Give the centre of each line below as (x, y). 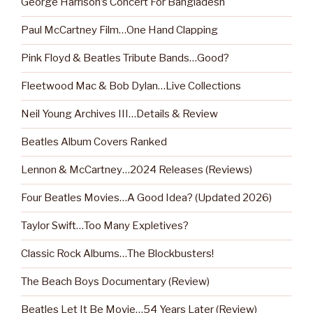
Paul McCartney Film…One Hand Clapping (119, 30)
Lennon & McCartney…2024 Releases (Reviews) (137, 170)
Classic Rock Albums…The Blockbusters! (117, 254)
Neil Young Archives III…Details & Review (119, 114)
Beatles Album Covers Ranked (94, 142)
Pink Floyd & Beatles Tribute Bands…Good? (125, 58)
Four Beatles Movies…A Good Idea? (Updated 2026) (146, 198)
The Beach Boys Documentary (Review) (115, 282)
